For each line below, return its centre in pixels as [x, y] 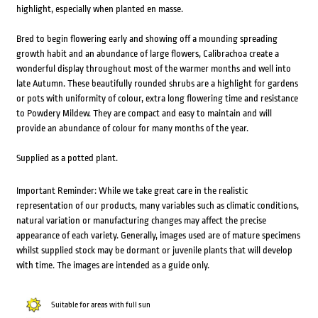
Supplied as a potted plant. [67, 158]
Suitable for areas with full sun [100, 305]
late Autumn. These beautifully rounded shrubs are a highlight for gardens [157, 84]
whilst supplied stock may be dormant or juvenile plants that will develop [154, 251]
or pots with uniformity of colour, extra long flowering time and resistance [157, 99]
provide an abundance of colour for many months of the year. [132, 128]
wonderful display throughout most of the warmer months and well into [153, 69]
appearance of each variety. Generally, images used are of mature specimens [158, 236]
